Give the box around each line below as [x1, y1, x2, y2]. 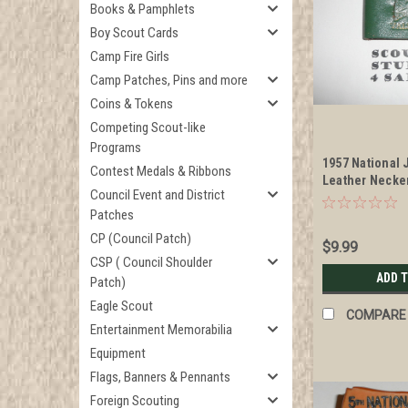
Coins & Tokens [90, 96, 173, 112]
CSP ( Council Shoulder [90, 254, 212, 270]
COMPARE [345, 308, 406, 323]
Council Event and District [90, 187, 225, 203]
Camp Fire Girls [90, 48, 169, 65]
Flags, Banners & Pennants [90, 369, 230, 385]
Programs [90, 139, 141, 156]
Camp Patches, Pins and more [90, 72, 248, 88]
